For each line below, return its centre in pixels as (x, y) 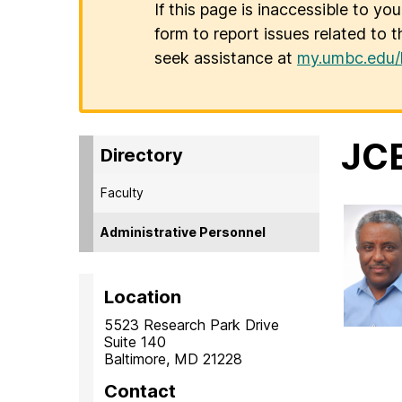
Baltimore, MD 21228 (173, 358)
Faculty (122, 192)
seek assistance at (226, 58)
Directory (142, 155)
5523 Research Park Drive (192, 324)
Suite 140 (135, 341)
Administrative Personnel (183, 232)
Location (143, 297)
